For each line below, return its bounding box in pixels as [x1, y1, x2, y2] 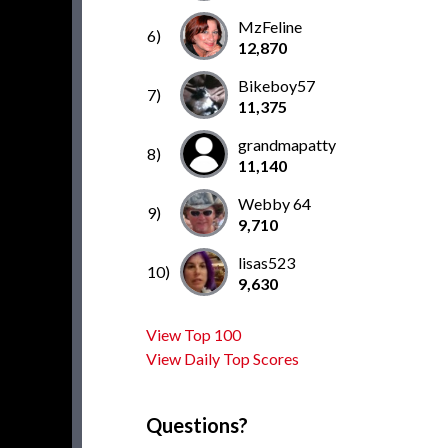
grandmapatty [238, 135, 336, 154]
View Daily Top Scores [146, 349, 299, 368]
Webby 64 [238, 194, 311, 213]
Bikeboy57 [238, 76, 315, 95]
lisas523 [238, 253, 295, 272]
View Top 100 [146, 325, 241, 344]
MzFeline [238, 17, 302, 36]
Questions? [146, 413, 248, 437]
